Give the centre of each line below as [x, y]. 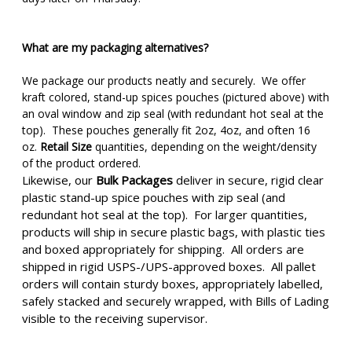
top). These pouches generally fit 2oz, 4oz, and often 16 [166, 130]
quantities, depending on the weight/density [204, 146]
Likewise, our [59, 180]
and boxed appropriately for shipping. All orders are [163, 249]
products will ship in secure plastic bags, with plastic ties [174, 231]
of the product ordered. [86, 163]
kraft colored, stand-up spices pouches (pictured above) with [176, 97]
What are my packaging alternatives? [115, 47]
